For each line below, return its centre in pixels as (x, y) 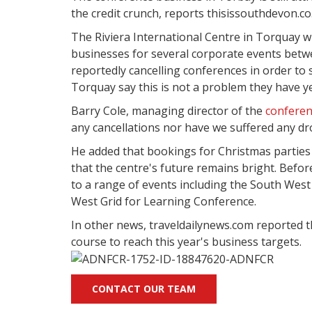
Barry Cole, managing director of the (168, 110)
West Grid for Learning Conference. (164, 201)
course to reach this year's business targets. (186, 241)
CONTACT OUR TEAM (144, 289)
